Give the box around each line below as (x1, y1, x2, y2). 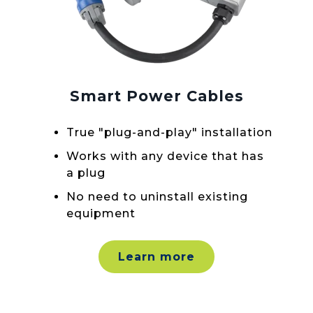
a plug (66, 166, 105, 180)
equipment (66, 207, 136, 221)
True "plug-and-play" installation (66, 126, 272, 140)
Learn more (118, 249, 195, 263)
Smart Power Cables (69, 87, 244, 105)
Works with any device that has (66, 150, 264, 163)
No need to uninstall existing (66, 190, 248, 204)
